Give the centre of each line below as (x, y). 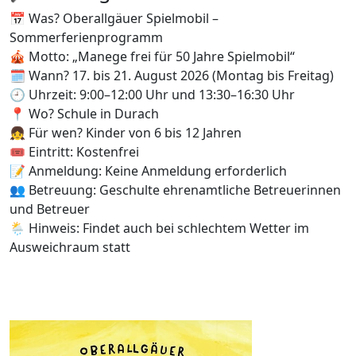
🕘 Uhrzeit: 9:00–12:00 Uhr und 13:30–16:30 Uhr (152, 95)
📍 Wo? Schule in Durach (84, 114)
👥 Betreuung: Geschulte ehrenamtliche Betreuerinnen (175, 190)
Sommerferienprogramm (86, 38)
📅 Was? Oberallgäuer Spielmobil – (114, 19)
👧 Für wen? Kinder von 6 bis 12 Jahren (126, 133)
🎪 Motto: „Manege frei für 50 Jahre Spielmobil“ (152, 57)
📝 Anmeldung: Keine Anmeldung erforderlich (148, 171)
